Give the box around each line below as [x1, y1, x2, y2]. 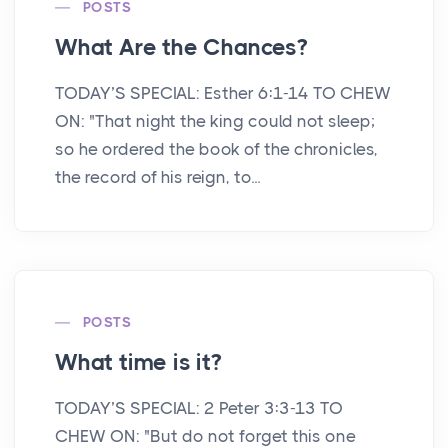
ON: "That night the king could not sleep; [55, 111, 375, 132]
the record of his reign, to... [55, 167, 260, 188]
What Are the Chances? [55, 34, 307, 62]
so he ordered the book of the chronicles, [55, 139, 378, 160]
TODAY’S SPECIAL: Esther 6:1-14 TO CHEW [55, 83, 391, 104]
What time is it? [55, 349, 221, 377]
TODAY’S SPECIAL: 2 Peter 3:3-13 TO [55, 398, 343, 419]
